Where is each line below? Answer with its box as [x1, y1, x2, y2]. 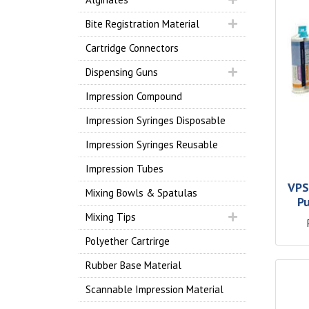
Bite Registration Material [86, 17, 199, 30]
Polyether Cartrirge [86, 235, 170, 248]
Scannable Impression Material [86, 283, 223, 296]
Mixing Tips [86, 210, 136, 223]
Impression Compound [86, 90, 182, 103]
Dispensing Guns [86, 66, 158, 79]
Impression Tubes [86, 162, 163, 175]
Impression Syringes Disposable [86, 114, 226, 127]
